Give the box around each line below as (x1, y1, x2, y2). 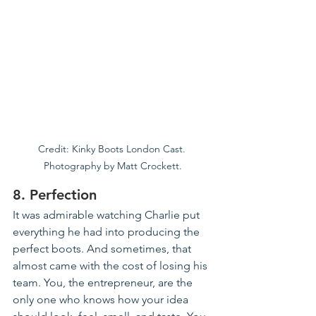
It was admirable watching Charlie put (13, 207, 202, 221)
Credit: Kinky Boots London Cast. (37, 142, 188, 155)
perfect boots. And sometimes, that (13, 241, 194, 255)
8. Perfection (13, 186, 97, 203)
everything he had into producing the (13, 224, 202, 238)
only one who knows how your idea (13, 292, 191, 306)
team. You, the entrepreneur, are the (13, 275, 195, 289)
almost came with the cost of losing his (13, 258, 210, 272)
